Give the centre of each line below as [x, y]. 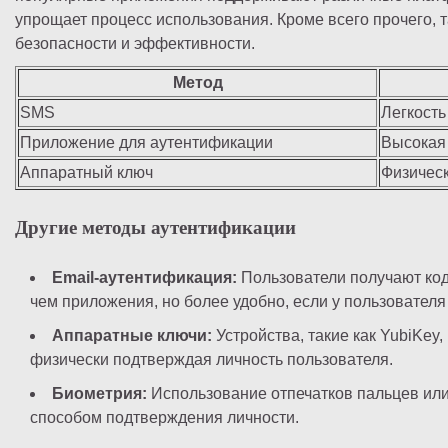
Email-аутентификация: [144, 277]
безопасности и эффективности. [135, 44]
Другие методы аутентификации [155, 228]
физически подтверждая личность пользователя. [211, 359]
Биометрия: [99, 393]
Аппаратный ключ [86, 173]
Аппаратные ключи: [132, 335]
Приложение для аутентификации [146, 143]
